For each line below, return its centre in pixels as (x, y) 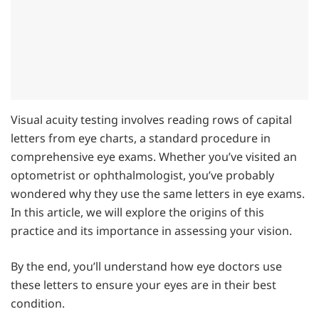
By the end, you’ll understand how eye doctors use (146, 267)
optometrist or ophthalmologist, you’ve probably (142, 176)
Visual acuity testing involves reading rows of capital (151, 120)
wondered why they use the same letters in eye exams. (158, 194)
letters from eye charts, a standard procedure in (141, 138)
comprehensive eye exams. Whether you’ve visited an (154, 157)
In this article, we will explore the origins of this (137, 213)
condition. (38, 304)
